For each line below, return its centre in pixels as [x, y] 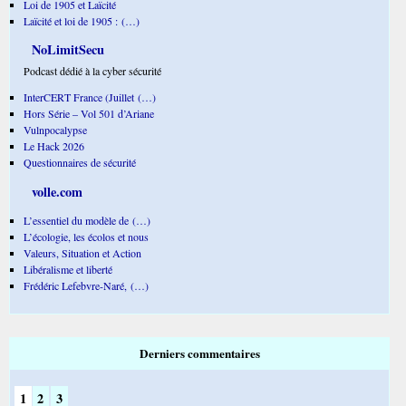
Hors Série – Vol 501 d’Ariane [89, 114]
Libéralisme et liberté [68, 269]
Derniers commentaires [199, 354]
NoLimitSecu [66, 50]
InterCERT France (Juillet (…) [90, 97]
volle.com [55, 191]
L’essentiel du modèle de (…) [87, 220]
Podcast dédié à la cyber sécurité [92, 71]
